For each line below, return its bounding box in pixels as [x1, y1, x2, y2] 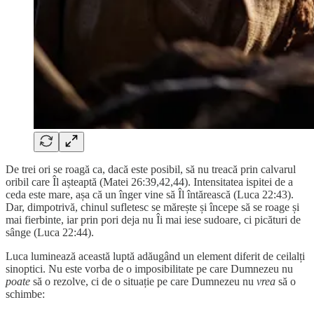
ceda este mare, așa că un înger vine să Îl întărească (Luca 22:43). [6, 188, 294, 200]
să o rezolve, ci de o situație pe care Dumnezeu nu [30, 275, 257, 287]
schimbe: [6, 287, 45, 300]
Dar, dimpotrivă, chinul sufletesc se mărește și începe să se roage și [6, 200, 299, 213]
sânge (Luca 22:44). [6, 226, 94, 238]
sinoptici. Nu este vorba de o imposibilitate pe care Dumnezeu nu [6, 262, 293, 275]
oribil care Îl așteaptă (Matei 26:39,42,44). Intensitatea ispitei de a [6, 175, 293, 188]
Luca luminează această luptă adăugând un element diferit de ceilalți [6, 250, 305, 262]
